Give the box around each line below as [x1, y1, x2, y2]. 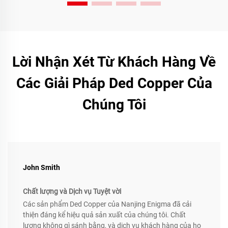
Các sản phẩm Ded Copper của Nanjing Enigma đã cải [23, 199, 191, 208]
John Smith [23, 163, 60, 172]
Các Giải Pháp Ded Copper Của [16, 74, 212, 92]
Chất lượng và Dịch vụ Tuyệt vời [23, 187, 121, 195]
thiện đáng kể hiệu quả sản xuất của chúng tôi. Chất [23, 210, 186, 219]
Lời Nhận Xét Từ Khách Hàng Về [12, 53, 216, 70]
